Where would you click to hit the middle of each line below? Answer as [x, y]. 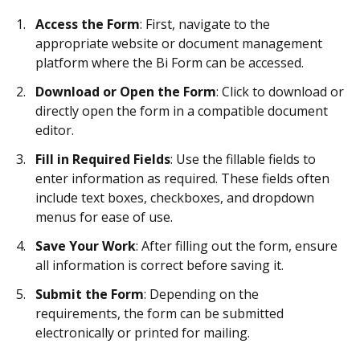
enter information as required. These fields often [182, 178]
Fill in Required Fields [103, 159]
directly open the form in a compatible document [182, 111]
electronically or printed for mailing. [143, 333]
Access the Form [88, 24]
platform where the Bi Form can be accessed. [170, 63]
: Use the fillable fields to [243, 159]
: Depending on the [201, 294]
